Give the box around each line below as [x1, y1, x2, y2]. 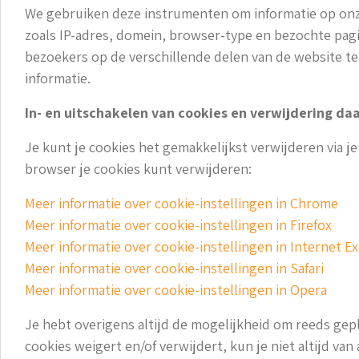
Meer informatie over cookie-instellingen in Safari [25, 258, 324, 277]
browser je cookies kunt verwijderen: [25, 159, 252, 178]
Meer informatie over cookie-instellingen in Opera [25, 280, 327, 299]
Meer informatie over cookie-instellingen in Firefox [25, 215, 332, 234]
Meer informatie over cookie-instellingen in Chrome [25, 193, 338, 212]
